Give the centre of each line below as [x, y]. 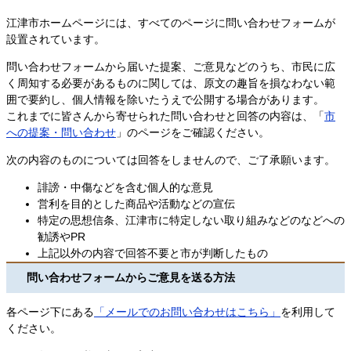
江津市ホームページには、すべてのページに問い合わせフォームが [171, 22]
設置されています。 [56, 39]
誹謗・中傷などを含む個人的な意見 [125, 187]
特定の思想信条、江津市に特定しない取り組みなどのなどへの [191, 220]
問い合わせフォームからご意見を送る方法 [131, 278]
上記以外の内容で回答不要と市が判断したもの [153, 253]
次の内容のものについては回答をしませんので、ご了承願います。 [171, 159]
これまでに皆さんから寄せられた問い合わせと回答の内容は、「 [165, 116]
